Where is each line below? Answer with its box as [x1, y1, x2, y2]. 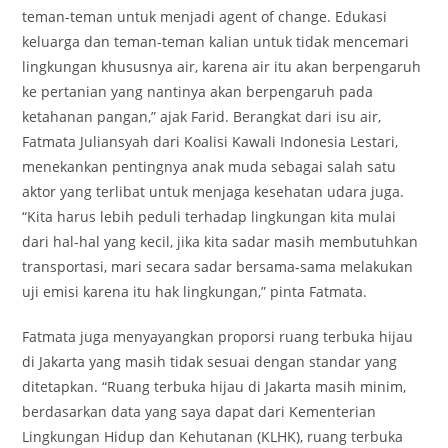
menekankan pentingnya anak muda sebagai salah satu [22, 157, 397, 177]
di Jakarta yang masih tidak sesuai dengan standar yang [22, 352, 398, 372]
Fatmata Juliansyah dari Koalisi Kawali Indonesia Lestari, [22, 132, 399, 152]
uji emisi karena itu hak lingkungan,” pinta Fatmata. [22, 282, 368, 302]
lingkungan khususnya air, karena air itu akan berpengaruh [22, 57, 422, 77]
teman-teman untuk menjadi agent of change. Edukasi [22, 7, 388, 27]
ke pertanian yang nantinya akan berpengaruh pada [22, 82, 374, 102]
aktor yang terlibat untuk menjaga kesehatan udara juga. [22, 182, 405, 202]
